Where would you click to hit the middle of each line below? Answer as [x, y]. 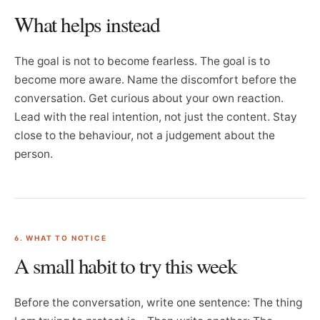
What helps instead [87, 24]
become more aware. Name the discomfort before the [155, 80]
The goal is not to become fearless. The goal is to [142, 61]
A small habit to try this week [126, 265]
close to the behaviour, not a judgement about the [145, 135]
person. [34, 154]
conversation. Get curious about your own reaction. [149, 98]
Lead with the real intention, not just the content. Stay [156, 117]
